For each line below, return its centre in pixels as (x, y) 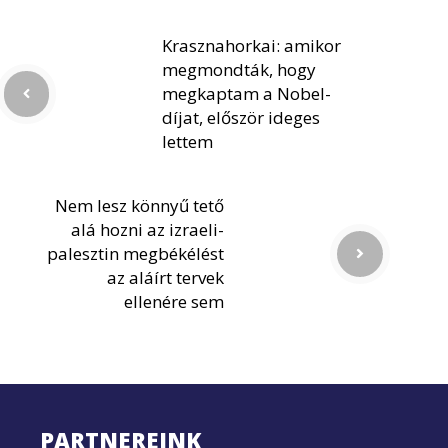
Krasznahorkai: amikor (251, 45)
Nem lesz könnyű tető (139, 205)
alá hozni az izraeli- (147, 229)
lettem (187, 141)
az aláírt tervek (165, 277)
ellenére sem (174, 301)
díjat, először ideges (241, 117)
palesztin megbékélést (135, 253)
